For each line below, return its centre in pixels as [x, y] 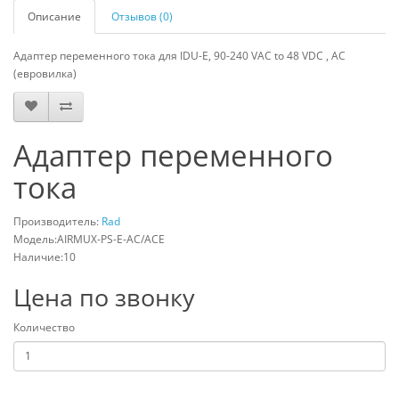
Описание [54, 16]
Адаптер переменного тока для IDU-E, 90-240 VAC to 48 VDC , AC [179, 55]
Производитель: [57, 221]
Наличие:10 [45, 256]
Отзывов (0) [142, 16]
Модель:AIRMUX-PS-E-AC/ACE [89, 239]
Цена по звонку [104, 297]
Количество [44, 327]
